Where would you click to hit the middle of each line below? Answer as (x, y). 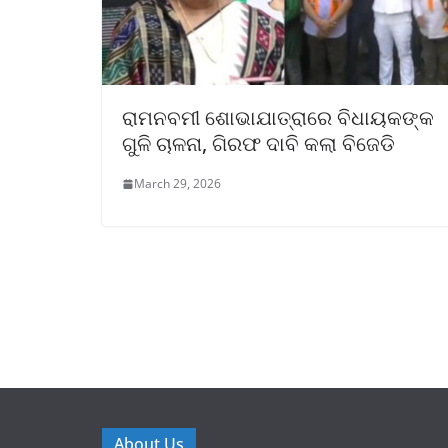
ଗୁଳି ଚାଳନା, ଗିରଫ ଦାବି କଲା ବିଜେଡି (258, 144)
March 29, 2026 (177, 184)
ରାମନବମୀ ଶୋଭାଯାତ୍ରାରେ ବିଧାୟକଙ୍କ (278, 118)
